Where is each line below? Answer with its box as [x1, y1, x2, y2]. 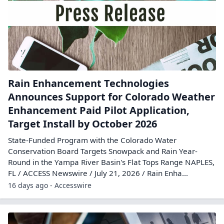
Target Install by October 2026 [8, 117, 157, 130]
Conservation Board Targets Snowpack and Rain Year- [8, 146, 197, 156]
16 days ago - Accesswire [8, 180, 91, 190]
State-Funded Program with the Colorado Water [8, 135, 176, 145]
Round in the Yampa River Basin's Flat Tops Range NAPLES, [8, 157, 214, 167]
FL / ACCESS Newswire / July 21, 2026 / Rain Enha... [8, 168, 188, 178]
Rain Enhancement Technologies [8, 76, 169, 90]
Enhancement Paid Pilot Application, [8, 103, 189, 117]
